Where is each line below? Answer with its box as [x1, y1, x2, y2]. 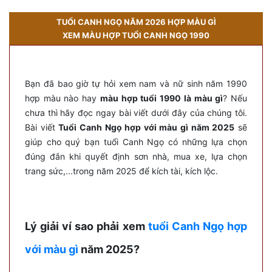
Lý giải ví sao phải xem [25, 219, 148, 233]
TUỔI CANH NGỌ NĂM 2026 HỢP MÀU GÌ [56, 16, 216, 27]
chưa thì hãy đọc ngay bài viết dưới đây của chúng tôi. [25, 107, 247, 118]
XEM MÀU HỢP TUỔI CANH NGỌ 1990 [63, 30, 209, 40]
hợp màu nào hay [25, 92, 100, 103]
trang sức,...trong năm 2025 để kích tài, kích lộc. [25, 165, 218, 176]
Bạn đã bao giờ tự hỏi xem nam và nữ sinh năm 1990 [25, 78, 247, 89]
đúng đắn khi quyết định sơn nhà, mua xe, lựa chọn [25, 151, 247, 161]
